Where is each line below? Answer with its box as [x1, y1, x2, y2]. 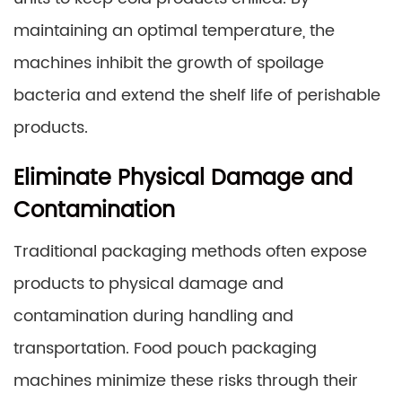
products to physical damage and [13, 271, 284, 297]
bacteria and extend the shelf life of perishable [13, 83, 380, 109]
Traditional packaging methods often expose [13, 239, 367, 265]
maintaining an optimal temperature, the [13, 18, 335, 44]
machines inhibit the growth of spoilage [13, 50, 324, 76]
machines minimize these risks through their [13, 368, 358, 394]
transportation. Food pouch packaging [13, 336, 317, 362]
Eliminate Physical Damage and [13, 161, 353, 197]
